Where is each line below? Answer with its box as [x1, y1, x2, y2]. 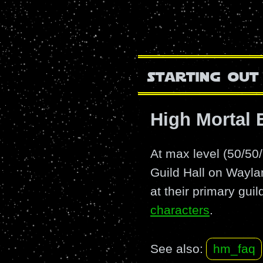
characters [150, 203, 210, 217]
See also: [150, 242, 203, 256]
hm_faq [213, 242, 255, 256]
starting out [147, 64, 259, 86]
